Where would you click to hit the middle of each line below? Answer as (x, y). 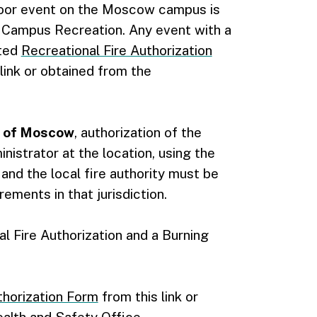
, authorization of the (138, 132)
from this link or (148, 296)
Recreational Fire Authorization (116, 50)
